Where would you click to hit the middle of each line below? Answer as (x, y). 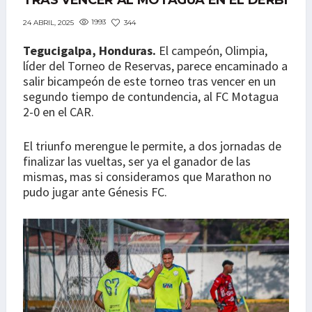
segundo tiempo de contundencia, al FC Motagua (151, 97)
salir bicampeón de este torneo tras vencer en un (149, 81)
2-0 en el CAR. (58, 112)
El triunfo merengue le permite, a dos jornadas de (152, 146)
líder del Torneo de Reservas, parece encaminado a (155, 66)
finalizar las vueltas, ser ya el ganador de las (137, 162)
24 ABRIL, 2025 (48, 22)
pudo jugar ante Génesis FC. (95, 192)
